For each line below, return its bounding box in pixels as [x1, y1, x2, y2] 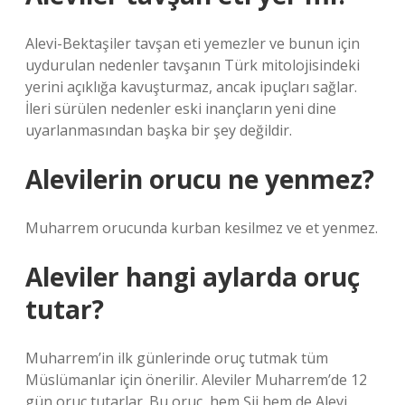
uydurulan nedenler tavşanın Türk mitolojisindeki [25, 55, 360, 75]
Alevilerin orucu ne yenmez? [25, 162, 374, 196]
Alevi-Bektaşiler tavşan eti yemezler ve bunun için [25, 33, 360, 53]
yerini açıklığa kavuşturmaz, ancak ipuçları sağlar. [25, 77, 357, 97]
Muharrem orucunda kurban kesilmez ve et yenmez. [25, 218, 378, 238]
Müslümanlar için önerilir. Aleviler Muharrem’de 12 [25, 370, 367, 390]
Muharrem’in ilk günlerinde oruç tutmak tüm [25, 348, 328, 368]
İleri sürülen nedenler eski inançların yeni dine [25, 99, 336, 118]
